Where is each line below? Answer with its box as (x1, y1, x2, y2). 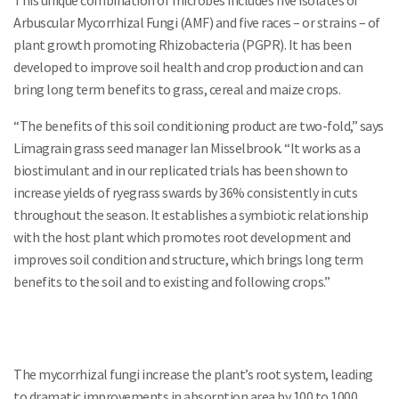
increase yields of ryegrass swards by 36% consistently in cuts (13, 183, 357, 201)
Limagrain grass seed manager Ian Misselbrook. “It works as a (13, 139, 360, 157)
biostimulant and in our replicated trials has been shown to (13, 161, 348, 179)
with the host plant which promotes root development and (13, 228, 351, 246)
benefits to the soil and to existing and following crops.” (13, 273, 330, 290)
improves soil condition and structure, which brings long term (13, 250, 363, 268)
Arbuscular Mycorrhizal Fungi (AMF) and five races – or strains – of (13, 13, 380, 31)
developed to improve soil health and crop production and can (13, 58, 362, 76)
